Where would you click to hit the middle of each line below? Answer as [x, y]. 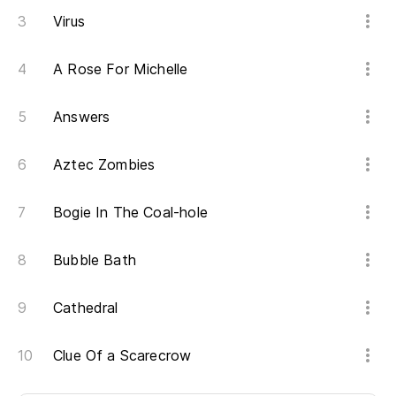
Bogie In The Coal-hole [130, 212]
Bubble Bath [95, 260]
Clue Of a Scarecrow [122, 355]
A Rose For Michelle [121, 69]
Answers [82, 117]
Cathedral [86, 308]
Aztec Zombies [104, 164]
